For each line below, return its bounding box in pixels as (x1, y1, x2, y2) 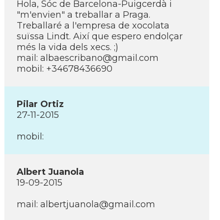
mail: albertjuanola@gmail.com (17, 199, 155, 210)
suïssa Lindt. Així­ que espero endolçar (17, 31, 183, 42)
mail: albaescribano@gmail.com (17, 53, 159, 63)
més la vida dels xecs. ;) (17, 42, 118, 53)
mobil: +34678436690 (17, 63, 112, 74)
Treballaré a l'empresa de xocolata (17, 20, 169, 31)
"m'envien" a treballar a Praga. (17, 9, 150, 20)
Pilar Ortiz (17, 99, 64, 110)
